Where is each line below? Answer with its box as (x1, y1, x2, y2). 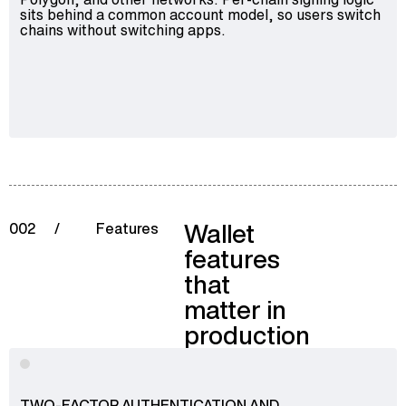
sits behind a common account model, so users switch (20, 3, 381, 25)
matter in (183, 292, 286, 327)
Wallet (183, 216, 255, 251)
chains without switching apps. (20, 18, 226, 41)
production (183, 317, 310, 353)
